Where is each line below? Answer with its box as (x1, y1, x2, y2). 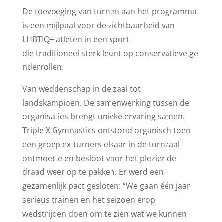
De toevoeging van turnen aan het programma (22, 6, 199, 17)
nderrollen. (22, 61, 64, 72)
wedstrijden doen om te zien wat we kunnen (22, 208, 187, 219)
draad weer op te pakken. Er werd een (22, 166, 164, 177)
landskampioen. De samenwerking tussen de (22, 97, 189, 108)
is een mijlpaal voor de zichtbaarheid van (22, 20, 175, 31)
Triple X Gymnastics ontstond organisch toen (22, 125, 191, 136)
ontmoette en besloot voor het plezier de (22, 153, 176, 164)
